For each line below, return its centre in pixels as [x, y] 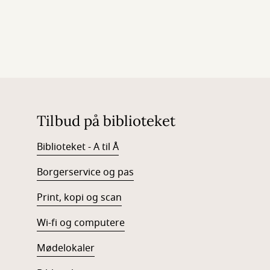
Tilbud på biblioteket [106, 121]
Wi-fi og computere [80, 223]
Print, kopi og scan [79, 198]
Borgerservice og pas [85, 172]
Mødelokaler [65, 248]
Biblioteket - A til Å [77, 147]
